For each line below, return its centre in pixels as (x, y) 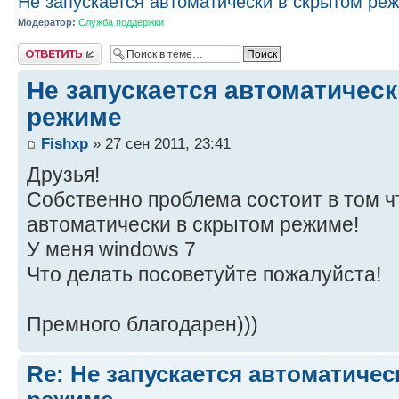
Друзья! (63, 175)
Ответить (39, 48)
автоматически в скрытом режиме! (193, 225)
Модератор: (47, 22)
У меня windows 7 (111, 250)
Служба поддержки (121, 22)
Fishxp (65, 144)
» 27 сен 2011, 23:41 (159, 144)
